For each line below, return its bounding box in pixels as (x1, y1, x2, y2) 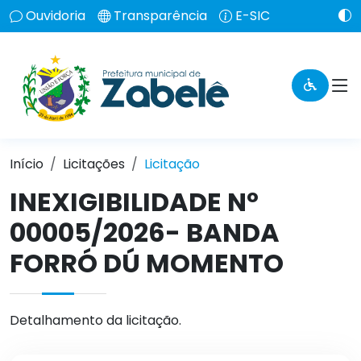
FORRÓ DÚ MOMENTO (10, 245, 284, 281)
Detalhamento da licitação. (10, 311, 181, 330)
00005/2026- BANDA (10, 214, 280, 251)
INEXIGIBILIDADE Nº (10, 184, 259, 220)
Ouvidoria (26, 6, 85, 25)
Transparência (114, 6, 207, 25)
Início (10, 155, 44, 173)
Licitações (63, 155, 125, 173)
